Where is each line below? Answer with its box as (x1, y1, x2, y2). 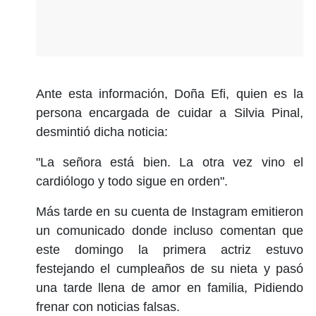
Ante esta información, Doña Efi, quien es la (35, 86, 303, 101)
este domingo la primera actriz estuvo (35, 242, 303, 257)
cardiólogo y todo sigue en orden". (35, 174, 228, 188)
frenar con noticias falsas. (35, 299, 180, 314)
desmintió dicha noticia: (35, 124, 168, 139)
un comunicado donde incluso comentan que (35, 223, 303, 238)
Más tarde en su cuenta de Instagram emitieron (35, 204, 303, 219)
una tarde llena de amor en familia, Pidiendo (35, 280, 303, 295)
